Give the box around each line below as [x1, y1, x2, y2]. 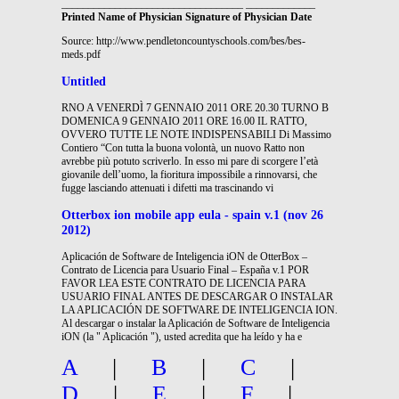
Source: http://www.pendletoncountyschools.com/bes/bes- [61, 34, 305, 47]
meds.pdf [61, 47, 101, 61]
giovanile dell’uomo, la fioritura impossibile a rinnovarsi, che [61, 167, 317, 181]
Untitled [61, 73, 106, 88]
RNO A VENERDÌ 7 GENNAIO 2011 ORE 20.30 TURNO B [61, 101, 329, 114]
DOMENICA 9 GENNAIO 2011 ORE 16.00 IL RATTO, [61, 114, 307, 127]
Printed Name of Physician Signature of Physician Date [61, 10, 312, 23]
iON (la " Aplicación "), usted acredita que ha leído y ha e [61, 330, 302, 343]
